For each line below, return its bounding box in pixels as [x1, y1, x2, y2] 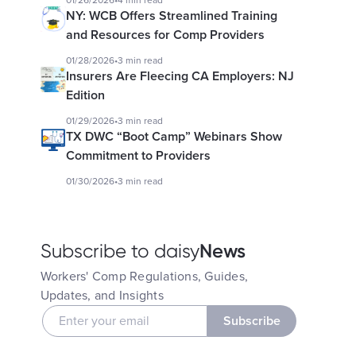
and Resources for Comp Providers [65, 27, 265, 43]
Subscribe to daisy [40, 240, 199, 262]
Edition [65, 87, 105, 103]
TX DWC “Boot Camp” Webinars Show [65, 129, 282, 145]
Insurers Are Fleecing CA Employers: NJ [65, 68, 294, 84]
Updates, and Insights [40, 288, 164, 304]
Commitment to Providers [65, 148, 211, 164]
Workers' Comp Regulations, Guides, [40, 269, 249, 284]
